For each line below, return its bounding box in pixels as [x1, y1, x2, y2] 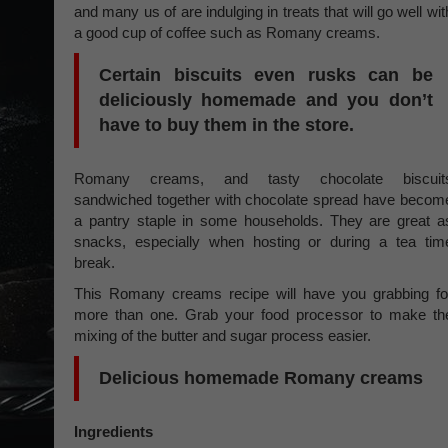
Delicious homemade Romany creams [99, 368, 423, 388]
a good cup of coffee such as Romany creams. [74, 24, 380, 41]
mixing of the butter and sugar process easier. [74, 327, 371, 344]
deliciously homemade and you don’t [99, 90, 433, 110]
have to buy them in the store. [99, 115, 359, 135]
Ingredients [74, 423, 157, 440]
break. [74, 254, 115, 271]
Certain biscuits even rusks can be [99, 65, 433, 85]
